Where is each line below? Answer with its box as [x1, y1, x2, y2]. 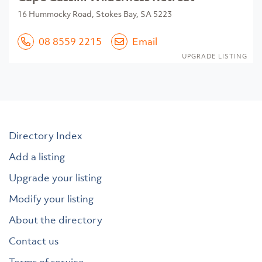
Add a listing [9, 150, 65, 164]
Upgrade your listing [9, 171, 102, 185]
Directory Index [9, 129, 82, 143]
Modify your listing [9, 192, 94, 206]
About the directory [9, 213, 102, 227]
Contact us [9, 235, 58, 248]
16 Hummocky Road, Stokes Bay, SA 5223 [18, 8, 172, 20]
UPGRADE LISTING [182, 51, 247, 61]
